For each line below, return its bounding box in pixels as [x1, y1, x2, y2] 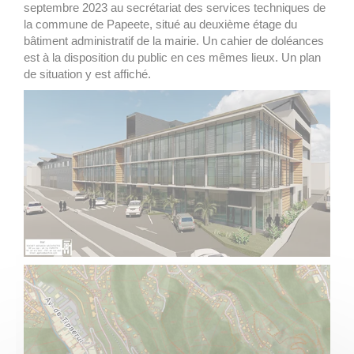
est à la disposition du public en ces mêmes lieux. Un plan [24, 51, 321, 65]
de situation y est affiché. [24, 67, 151, 81]
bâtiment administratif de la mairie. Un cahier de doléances [24, 34, 324, 48]
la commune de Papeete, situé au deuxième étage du [24, 17, 297, 32]
